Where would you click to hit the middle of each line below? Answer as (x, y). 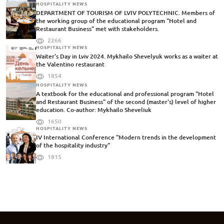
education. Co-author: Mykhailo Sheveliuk (94, 110)
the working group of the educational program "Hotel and (116, 21)
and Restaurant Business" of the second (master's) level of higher (126, 102)
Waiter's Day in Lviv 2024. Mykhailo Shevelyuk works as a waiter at (127, 56)
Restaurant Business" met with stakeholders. (97, 29)
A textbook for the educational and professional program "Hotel (125, 94)
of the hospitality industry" (73, 145)
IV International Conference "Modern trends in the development (126, 137)
